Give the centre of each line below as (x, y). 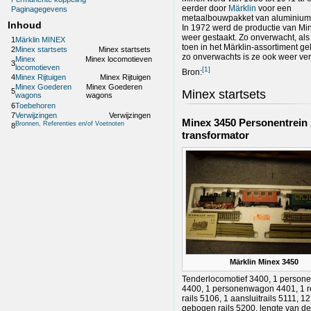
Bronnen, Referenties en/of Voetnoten (70, 123)
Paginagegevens (40, 9)
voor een (274, 8)
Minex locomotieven (118, 59)
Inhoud (24, 25)
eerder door (205, 8)
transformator (216, 135)
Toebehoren (36, 105)
